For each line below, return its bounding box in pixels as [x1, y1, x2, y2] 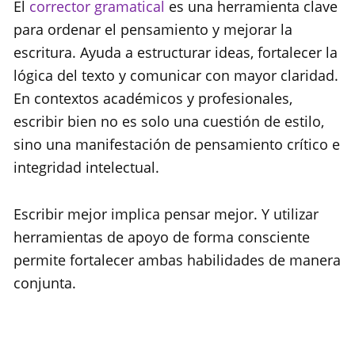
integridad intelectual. [13, 158, 159, 177]
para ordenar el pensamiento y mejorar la [13, 20, 292, 40]
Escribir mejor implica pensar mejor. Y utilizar [13, 204, 319, 224]
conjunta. [13, 273, 76, 293]
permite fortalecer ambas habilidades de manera [13, 250, 341, 270]
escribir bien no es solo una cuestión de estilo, [13, 112, 324, 132]
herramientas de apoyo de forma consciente [13, 227, 310, 247]
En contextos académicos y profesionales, [13, 89, 292, 109]
